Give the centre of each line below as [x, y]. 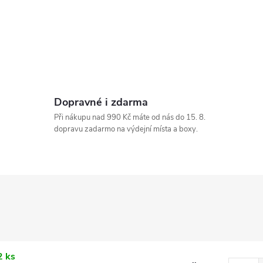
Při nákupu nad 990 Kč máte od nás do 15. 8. [129, 117]
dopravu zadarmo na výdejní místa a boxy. [126, 129]
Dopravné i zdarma [101, 102]
